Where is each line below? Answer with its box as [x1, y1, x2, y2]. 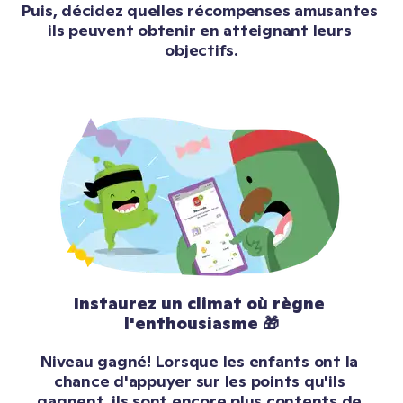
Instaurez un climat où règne [74, 293, 325, 315]
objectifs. [165, 40, 238, 61]
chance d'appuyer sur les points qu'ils [53, 371, 345, 392]
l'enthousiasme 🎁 [124, 313, 279, 335]
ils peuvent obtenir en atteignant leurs [48, 20, 352, 41]
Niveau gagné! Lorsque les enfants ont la [40, 351, 359, 372]
